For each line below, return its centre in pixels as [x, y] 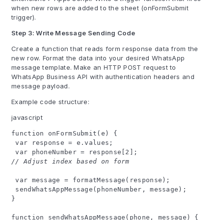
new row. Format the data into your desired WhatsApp [98, 58]
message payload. [41, 86]
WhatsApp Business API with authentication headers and [103, 77]
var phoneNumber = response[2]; [75, 152]
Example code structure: [50, 102]
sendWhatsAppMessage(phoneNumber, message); [99, 189]
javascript [27, 117]
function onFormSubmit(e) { [64, 133]
